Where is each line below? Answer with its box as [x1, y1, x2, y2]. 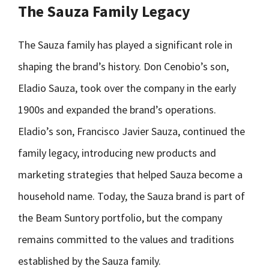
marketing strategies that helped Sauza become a [18, 168, 243, 181]
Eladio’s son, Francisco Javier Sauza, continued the [18, 124, 245, 138]
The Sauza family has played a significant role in [18, 38, 232, 52]
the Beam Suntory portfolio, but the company [18, 211, 222, 225]
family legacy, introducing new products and [18, 146, 216, 160]
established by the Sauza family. [18, 254, 161, 268]
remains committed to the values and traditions [18, 232, 234, 246]
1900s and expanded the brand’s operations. [18, 103, 216, 116]
